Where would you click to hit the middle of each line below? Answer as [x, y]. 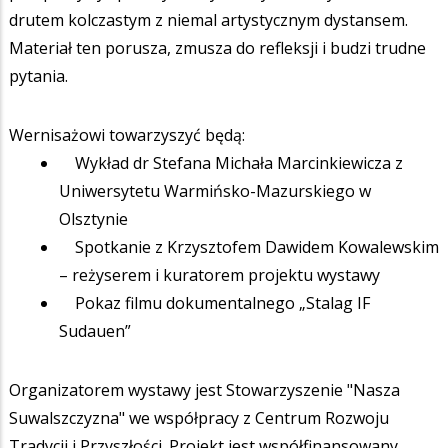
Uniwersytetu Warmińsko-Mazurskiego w [215, 190]
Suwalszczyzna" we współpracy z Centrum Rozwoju [199, 417]
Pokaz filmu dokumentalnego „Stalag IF [214, 302]
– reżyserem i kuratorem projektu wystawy [219, 274]
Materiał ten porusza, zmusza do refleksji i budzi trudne [217, 47]
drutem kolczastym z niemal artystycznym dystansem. [208, 19]
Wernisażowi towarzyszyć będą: [127, 134]
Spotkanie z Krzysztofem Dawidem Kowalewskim [249, 246]
